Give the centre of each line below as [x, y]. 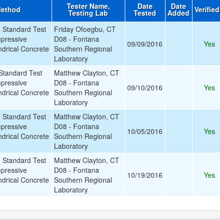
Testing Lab [88, 13]
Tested [145, 13]
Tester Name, [88, 6]
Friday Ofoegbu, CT [85, 29]
